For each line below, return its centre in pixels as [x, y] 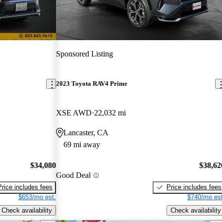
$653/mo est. [37, 197]
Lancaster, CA [86, 133]
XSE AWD [74, 113]
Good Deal [74, 175]
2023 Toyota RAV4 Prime [92, 84]
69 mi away [82, 145]
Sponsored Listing [85, 54]
